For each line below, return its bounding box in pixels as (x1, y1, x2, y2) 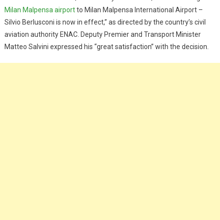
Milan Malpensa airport (4, 5, 75, 14)
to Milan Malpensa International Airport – (75, 5, 203, 14)
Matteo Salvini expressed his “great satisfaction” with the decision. (4, 42, 209, 51)
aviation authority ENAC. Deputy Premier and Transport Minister (4, 30, 201, 38)
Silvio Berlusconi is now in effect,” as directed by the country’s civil (4, 18, 206, 26)
